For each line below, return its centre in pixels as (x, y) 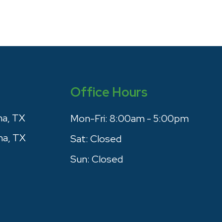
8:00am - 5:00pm (149, 118)
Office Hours (109, 92)
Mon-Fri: (89, 118)
